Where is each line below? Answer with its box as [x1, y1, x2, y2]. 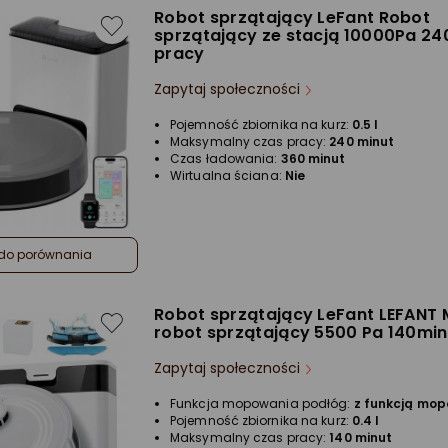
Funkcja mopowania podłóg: [170, 395, 354, 413]
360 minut [280, 150, 346, 168]
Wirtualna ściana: [170, 167, 285, 185]
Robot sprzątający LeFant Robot [154, 6, 431, 30]
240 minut [329, 133, 395, 151]
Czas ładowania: [170, 150, 281, 168]
